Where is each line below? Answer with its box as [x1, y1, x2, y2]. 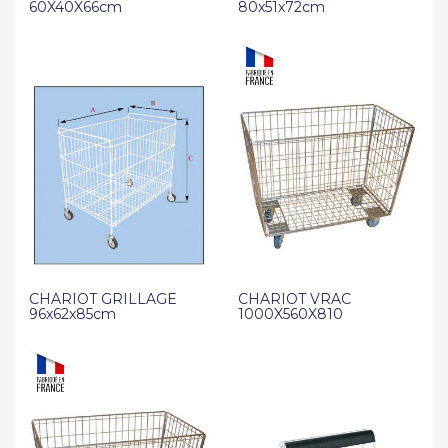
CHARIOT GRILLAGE [29, 290, 177, 308]
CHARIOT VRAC [238, 290, 351, 308]
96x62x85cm [29, 305, 116, 323]
